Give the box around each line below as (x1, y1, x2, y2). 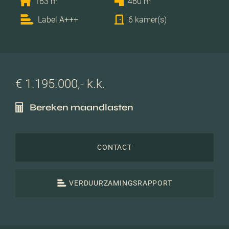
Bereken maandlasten (30, 101, 133, 113)
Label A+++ (38, 14, 78, 25)
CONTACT (97, 143, 132, 152)
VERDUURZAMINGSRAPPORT (69, 179, 172, 188)
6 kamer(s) (128, 14, 167, 25)
